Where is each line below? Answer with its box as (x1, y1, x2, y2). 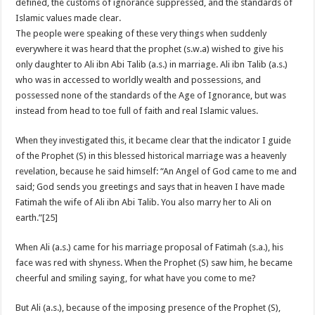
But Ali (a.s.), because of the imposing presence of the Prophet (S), (15, 302, 281, 314)
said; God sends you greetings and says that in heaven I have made (15, 181, 285, 193)
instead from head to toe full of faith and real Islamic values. (15, 105, 259, 117)
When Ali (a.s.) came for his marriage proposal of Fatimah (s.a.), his (15, 242, 284, 253)
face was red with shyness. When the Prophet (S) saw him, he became (15, 257, 293, 269)
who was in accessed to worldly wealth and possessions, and (15, 75, 262, 86)
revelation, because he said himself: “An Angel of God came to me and (15, 166, 297, 177)
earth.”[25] (15, 212, 58, 224)
